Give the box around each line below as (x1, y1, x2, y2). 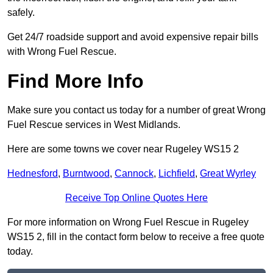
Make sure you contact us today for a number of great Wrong (7, 105, 266, 116)
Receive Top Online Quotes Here (65, 193, 208, 204)
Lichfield (158, 168, 195, 179)
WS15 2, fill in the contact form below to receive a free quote (7, 232, 264, 243)
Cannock (115, 168, 154, 179)
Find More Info (7, 70, 144, 93)
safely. (7, 7, 35, 18)
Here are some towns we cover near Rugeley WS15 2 (7, 144, 239, 155)
